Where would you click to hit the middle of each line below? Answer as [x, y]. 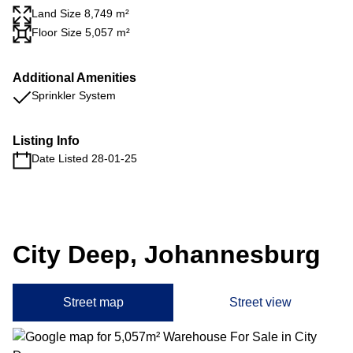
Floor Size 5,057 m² [81, 32]
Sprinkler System [74, 95]
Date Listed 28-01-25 [84, 158]
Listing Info [46, 141]
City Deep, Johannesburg [167, 255]
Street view [260, 302]
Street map [93, 302]
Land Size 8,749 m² [80, 13]
